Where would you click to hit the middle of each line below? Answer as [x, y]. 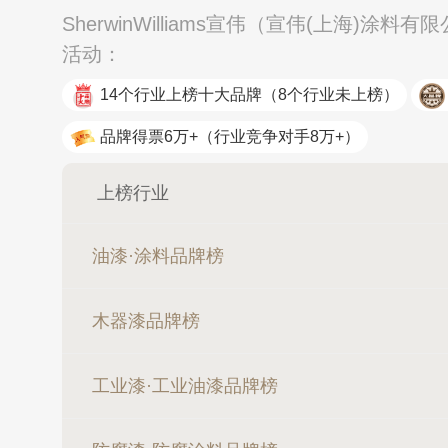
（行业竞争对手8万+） [279, 136]
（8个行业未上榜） [330, 94]
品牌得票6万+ [149, 136]
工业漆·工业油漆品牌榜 [185, 386]
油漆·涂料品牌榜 [158, 256]
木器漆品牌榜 [146, 321]
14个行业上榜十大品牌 [181, 94]
